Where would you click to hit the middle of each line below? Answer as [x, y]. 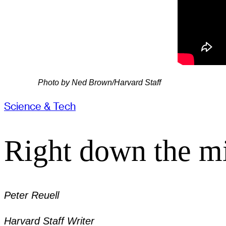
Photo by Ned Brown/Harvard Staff [100, 83]
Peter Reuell [32, 195]
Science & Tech [40, 106]
